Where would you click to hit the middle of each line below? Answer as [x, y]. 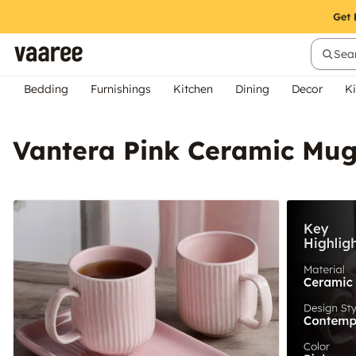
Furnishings [121, 89]
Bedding [46, 89]
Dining [252, 89]
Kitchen [193, 89]
